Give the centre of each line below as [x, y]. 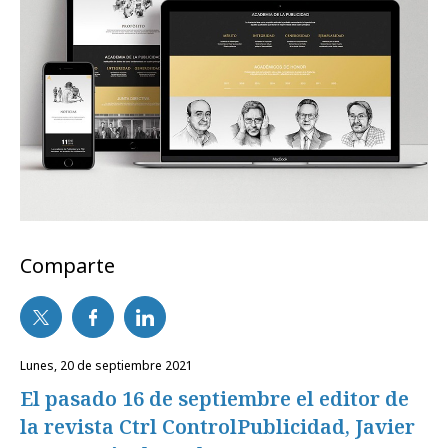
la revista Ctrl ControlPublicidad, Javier [217, 427]
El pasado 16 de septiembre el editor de [214, 399]
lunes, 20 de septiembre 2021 [109, 366]
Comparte [67, 266]
